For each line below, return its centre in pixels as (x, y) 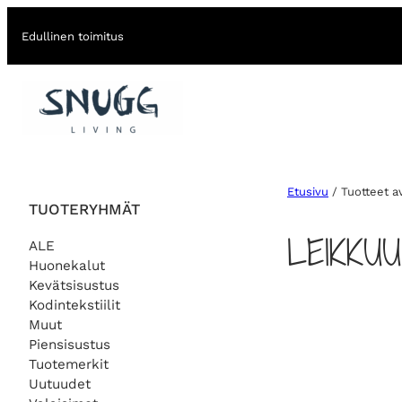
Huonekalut (67, 265)
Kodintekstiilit (74, 305)
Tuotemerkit (69, 364)
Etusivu (308, 192)
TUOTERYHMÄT (84, 209)
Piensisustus (70, 344)
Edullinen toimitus (73, 36)
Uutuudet (60, 384)
